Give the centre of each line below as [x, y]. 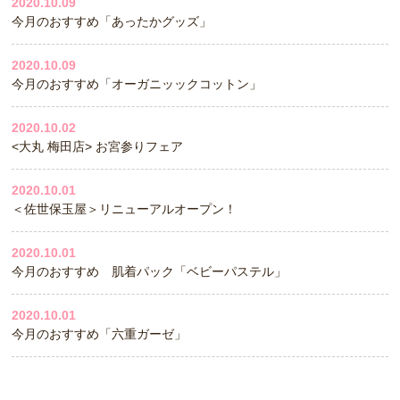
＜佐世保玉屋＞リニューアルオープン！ [125, 209]
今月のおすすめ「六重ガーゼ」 [100, 334]
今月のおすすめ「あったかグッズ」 [112, 22]
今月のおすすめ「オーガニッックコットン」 [137, 84]
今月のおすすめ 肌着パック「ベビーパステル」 [150, 272]
